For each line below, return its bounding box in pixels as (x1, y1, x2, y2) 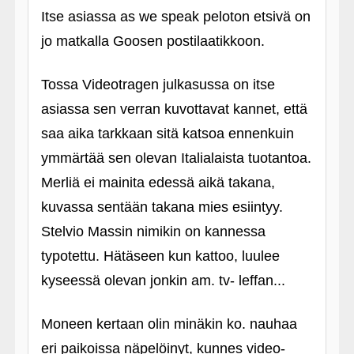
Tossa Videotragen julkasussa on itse (40, 77, 275, 92)
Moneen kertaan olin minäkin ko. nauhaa (40, 316, 297, 332)
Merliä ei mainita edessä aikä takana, (40, 175, 275, 190)
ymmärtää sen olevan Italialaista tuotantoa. (40, 150, 311, 166)
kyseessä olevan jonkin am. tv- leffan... (40, 273, 285, 288)
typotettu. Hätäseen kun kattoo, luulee (40, 248, 280, 264)
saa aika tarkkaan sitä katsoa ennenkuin (40, 126, 294, 141)
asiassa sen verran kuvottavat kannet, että (40, 101, 307, 117)
